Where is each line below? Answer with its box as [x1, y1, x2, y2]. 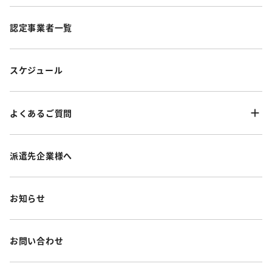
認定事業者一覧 [10, 21, 72, 34]
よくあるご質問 [10, 106, 72, 119]
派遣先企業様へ [10, 149, 72, 162]
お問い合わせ [10, 234, 64, 247]
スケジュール [10, 64, 63, 76]
